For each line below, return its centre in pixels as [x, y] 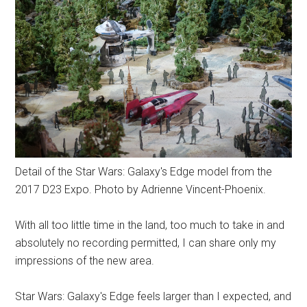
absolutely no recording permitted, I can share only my [146, 243]
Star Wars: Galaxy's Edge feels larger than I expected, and [153, 296]
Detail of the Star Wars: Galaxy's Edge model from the [144, 171]
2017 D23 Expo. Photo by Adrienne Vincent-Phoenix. [141, 189]
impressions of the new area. [85, 260]
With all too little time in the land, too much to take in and [150, 225]
